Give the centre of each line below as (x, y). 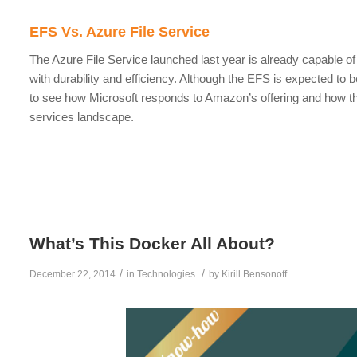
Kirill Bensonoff (255, 274)
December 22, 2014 (73, 274)
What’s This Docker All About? (157, 243)
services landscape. (82, 116)
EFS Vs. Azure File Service (120, 32)
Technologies (167, 274)
